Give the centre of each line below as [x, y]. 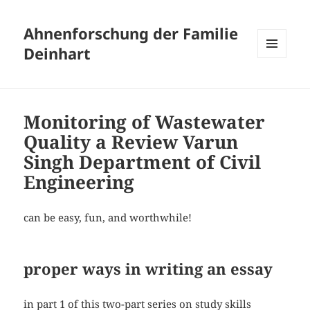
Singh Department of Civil [143, 162]
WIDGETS [277, 87]
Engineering [79, 182]
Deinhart [57, 54]
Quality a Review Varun [131, 142]
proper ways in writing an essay [148, 269]
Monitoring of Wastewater [145, 122]
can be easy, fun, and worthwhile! [108, 218]
